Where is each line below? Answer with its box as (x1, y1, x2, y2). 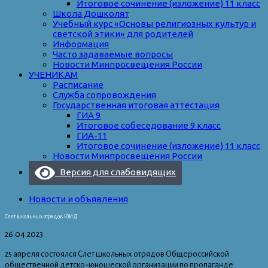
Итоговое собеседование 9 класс (77, 120, 221, 131)
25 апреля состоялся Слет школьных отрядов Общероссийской (5, 249, 229, 259)
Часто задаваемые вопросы (53, 49, 173, 60)
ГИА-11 (77, 130, 107, 141)
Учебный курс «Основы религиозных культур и (53, 19, 256, 29)
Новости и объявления (29, 194, 128, 205)
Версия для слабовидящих (54, 167, 176, 178)
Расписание (53, 80, 103, 90)
